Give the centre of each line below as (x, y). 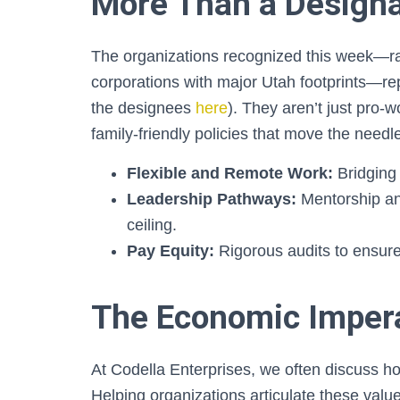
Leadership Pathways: (212, 199)
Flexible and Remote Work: (230, 173)
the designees (143, 108)
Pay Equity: (171, 251)
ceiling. (152, 225)
